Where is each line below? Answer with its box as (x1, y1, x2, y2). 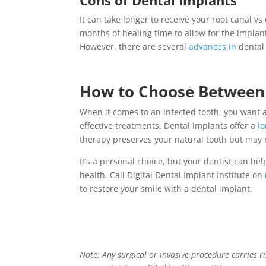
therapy (80, 133, 111, 145)
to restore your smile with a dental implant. (80, 182, 260, 194)
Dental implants (164, 119, 228, 131)
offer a (227, 119, 258, 131)
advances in (189, 40, 239, 52)
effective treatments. (80, 119, 164, 131)
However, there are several (80, 40, 189, 52)
